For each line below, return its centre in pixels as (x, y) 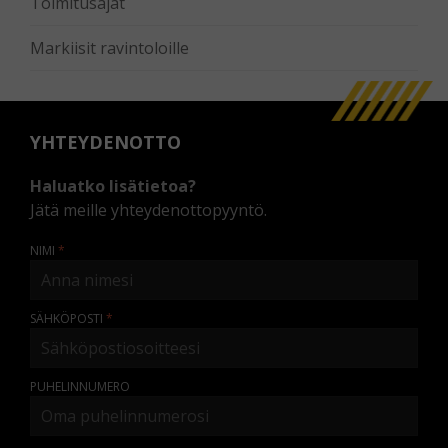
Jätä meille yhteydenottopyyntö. (148, 210)
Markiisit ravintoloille (109, 48)
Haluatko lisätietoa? (113, 186)
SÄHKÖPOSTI (66, 319)
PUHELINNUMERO (80, 387)
